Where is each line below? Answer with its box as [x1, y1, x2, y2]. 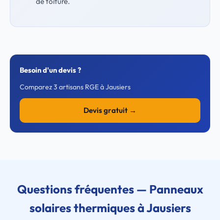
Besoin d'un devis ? [20, 65, 81, 75]
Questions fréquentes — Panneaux [17, 182, 203, 196]
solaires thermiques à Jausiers [29, 200, 191, 215]
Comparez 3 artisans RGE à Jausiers [20, 82, 131, 91]
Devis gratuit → [83, 106, 137, 115]
